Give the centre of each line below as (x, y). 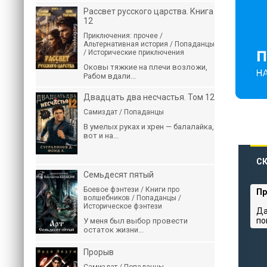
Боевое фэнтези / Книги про (131, 190)
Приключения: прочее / (123, 36)
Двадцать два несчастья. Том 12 (149, 97)
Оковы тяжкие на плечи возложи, (145, 67)
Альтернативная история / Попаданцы (149, 44)
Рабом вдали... (110, 76)
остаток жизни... (114, 230)
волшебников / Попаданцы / (132, 198)
